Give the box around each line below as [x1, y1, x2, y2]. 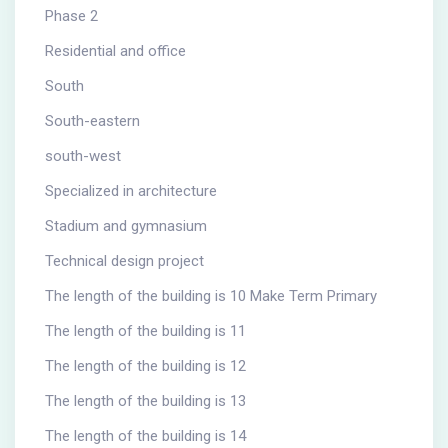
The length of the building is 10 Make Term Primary [45, 286, 377, 305]
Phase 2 [45, 6, 98, 25]
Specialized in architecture [45, 181, 217, 200]
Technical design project [45, 251, 204, 270]
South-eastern [45, 111, 140, 130]
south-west [45, 146, 121, 165]
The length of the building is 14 [45, 426, 246, 445]
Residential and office [45, 41, 186, 60]
